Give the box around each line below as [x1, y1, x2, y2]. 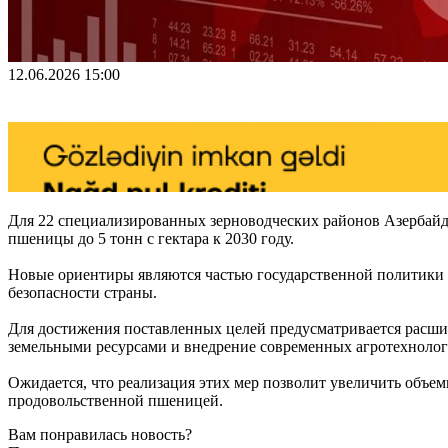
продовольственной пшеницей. [8, 391, 223, 409]
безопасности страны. [8, 283, 157, 301]
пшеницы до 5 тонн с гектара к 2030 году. [8, 229, 294, 247]
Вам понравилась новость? [8, 425, 192, 443]
